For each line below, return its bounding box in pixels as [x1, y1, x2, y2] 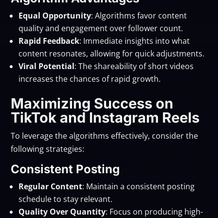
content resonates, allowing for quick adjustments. [18, 48, 205, 59]
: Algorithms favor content [91, 10, 187, 21]
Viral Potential [18, 60, 75, 72]
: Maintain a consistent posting [82, 181, 195, 192]
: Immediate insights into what [79, 35, 190, 46]
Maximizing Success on [11, 94, 174, 112]
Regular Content [18, 181, 83, 192]
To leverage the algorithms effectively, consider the [11, 130, 199, 141]
